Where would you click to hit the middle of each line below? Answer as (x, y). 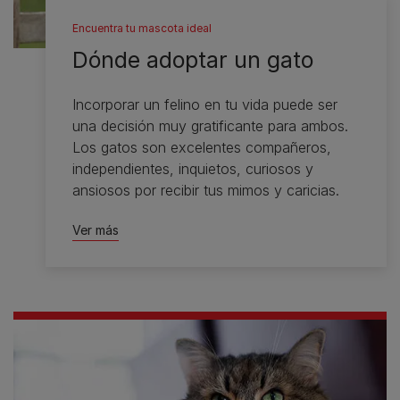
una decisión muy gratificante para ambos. (211, 126)
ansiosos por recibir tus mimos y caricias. (206, 191)
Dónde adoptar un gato (193, 60)
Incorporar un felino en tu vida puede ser (205, 105)
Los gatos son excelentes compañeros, (202, 148)
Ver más (96, 230)
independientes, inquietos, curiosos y (193, 169)
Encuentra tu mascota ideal (142, 29)
